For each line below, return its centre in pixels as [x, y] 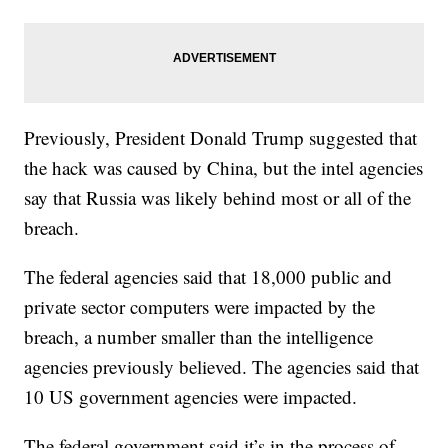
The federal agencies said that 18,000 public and [208, 277]
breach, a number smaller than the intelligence [199, 337]
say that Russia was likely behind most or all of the [218, 198]
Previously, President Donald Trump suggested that [221, 138]
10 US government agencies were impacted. [191, 397]
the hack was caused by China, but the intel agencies [224, 168]
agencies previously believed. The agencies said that [222, 367]
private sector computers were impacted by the [200, 307]
